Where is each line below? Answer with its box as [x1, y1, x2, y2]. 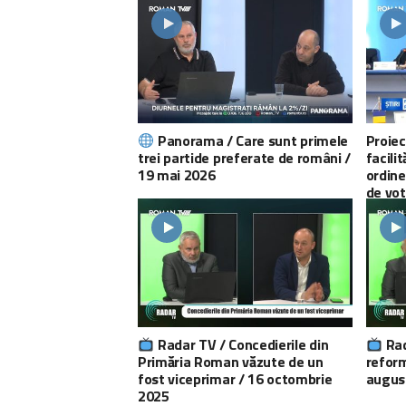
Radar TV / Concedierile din [154, 333, 329, 356]
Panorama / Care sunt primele [154, 130, 348, 152]
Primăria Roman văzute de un [138, 351, 324, 373]
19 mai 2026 [138, 164, 216, 187]
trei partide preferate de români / [138, 147, 352, 169]
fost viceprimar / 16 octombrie [138, 368, 333, 391]
